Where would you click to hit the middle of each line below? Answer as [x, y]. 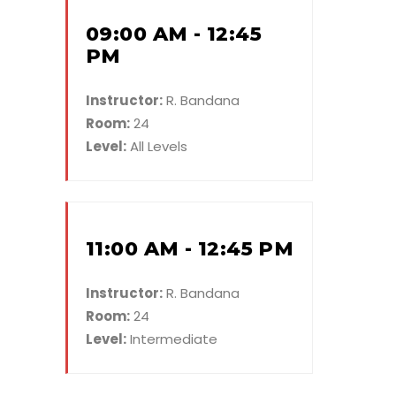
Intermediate [172, 339]
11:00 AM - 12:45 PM [190, 248]
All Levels [157, 146]
